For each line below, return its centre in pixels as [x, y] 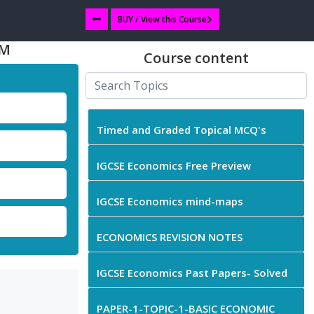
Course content [196, 58]
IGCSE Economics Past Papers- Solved [192, 273]
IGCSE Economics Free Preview [231, 166]
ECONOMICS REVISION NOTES [170, 237]
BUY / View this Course [162, 19]
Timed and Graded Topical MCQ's [182, 130]
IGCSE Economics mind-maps [170, 202]
